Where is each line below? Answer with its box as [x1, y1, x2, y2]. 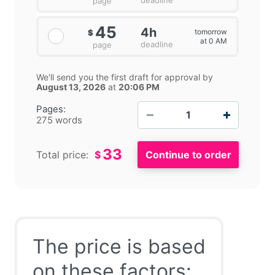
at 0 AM [199, 36, 227, 46]
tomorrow [194, 27, 227, 37]
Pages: [36, 103, 66, 115]
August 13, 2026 [36, 81, 106, 92]
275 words [36, 114, 82, 126]
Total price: [36, 148, 88, 161]
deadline [141, 39, 174, 49]
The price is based [33, 234, 206, 258]
